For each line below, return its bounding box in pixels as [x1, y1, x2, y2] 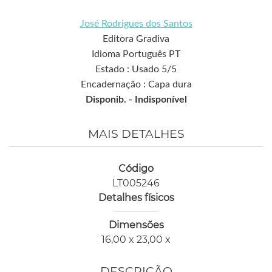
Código [118, 163, 154, 175]
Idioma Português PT [92, 49, 180, 59]
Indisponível [134, 95, 187, 105]
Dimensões [108, 219, 164, 231]
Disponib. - [85, 95, 135, 105]
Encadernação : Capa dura [80, 80, 192, 90]
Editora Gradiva [103, 34, 169, 44]
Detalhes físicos [98, 192, 174, 204]
